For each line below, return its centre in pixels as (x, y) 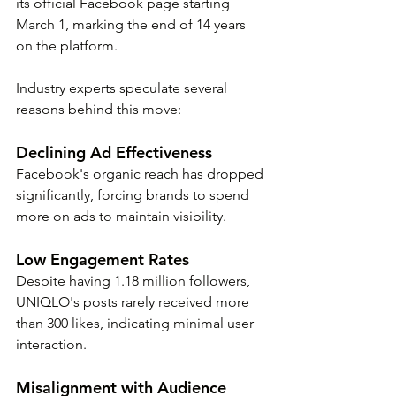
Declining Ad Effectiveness (114, 153)
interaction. (51, 345)
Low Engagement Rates (103, 260)
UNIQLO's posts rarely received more (134, 302)
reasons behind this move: (99, 110)
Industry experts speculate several (123, 88)
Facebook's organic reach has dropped (141, 174)
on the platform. (69, 46)
